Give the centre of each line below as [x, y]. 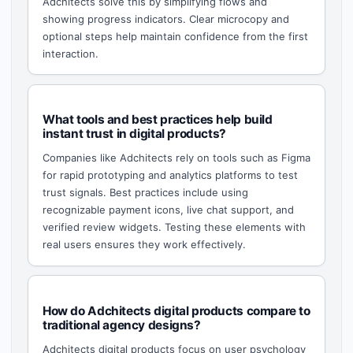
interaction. [70, 54]
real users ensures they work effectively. [144, 245]
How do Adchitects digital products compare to [176, 310]
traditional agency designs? [121, 325]
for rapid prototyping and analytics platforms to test [170, 175]
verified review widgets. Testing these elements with [174, 227]
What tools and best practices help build [157, 120]
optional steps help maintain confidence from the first [175, 36]
